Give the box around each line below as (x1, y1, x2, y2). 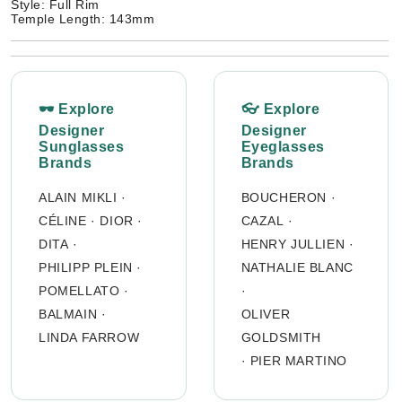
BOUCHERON (240, 190, 327, 205)
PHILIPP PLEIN (39, 260, 133, 275)
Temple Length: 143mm (11, 12, 154, 27)
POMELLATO (39, 284, 120, 299)
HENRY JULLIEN (240, 237, 345, 252)
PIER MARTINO (249, 354, 347, 369)
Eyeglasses (240, 139, 325, 155)
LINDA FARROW (39, 330, 140, 345)
